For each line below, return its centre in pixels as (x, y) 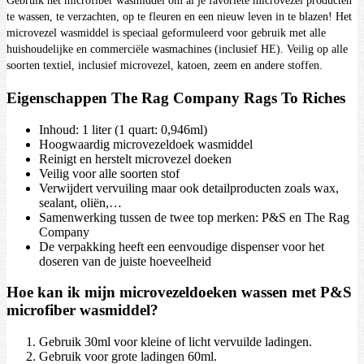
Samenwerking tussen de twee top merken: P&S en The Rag (194, 217)
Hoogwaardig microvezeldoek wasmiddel (146, 144)
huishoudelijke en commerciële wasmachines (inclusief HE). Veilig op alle (177, 50)
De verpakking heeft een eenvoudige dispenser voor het (182, 246)
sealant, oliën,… (80, 202)
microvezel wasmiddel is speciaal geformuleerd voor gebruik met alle (166, 33)
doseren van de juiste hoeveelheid (125, 261)
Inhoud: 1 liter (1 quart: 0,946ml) (123, 129)
